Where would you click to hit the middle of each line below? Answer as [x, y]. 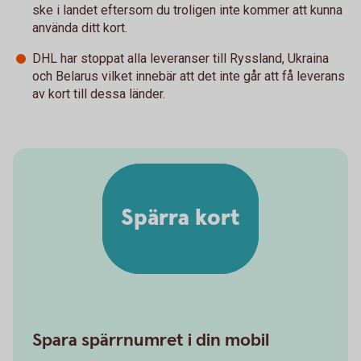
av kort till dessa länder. [100, 93]
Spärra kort [180, 219]
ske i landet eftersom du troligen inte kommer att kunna [187, 10]
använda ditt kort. [80, 27]
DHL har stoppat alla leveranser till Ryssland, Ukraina [180, 58]
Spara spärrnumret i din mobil [151, 340]
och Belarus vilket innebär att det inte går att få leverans [189, 76]
